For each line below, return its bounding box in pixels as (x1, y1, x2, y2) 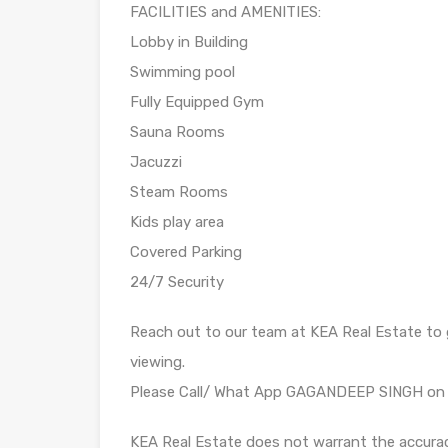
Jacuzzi (130, 153, 182, 172)
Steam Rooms (130, 183, 228, 202)
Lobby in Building (130, 33, 248, 52)
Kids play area (130, 213, 224, 232)
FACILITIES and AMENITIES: (130, 3, 321, 22)
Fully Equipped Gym (130, 93, 264, 112)
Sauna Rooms (130, 123, 225, 142)
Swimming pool (130, 63, 235, 82)
